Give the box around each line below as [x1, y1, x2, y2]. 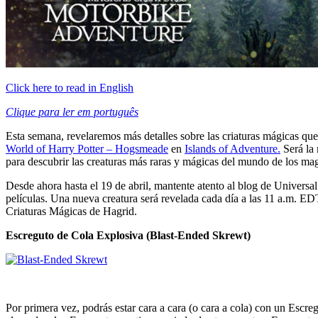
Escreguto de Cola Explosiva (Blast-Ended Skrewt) [6, 229, 251, 241]
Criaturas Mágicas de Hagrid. [6, 204, 137, 217]
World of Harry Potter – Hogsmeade [6, 142, 168, 155]
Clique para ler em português [6, 105, 138, 118]
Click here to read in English [6, 81, 133, 94]
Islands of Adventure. [185, 142, 280, 155]
